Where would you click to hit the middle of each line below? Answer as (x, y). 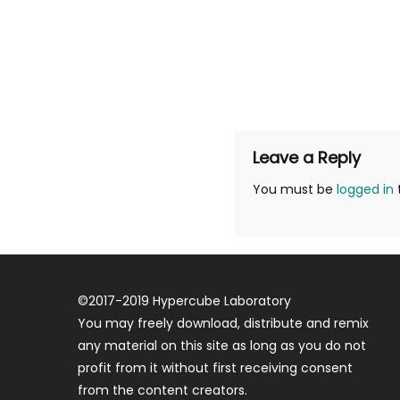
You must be (294, 189)
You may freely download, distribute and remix (224, 323)
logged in (365, 189)
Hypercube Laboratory (222, 301)
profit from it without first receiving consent (216, 368)
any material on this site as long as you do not (222, 346)
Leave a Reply (306, 158)
